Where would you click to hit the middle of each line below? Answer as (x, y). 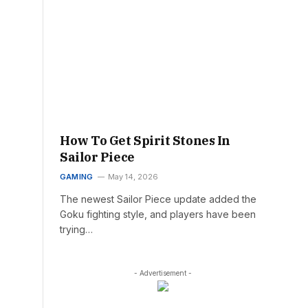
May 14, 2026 (133, 176)
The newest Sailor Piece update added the (158, 199)
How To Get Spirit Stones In (145, 140)
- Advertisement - (163, 273)
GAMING (77, 176)
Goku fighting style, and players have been (158, 214)
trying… (76, 229)
